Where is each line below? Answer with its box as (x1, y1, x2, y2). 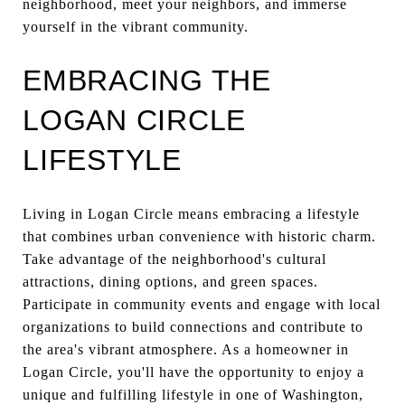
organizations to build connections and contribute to (23, 318, 363, 334)
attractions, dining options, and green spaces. (23, 273, 318, 289)
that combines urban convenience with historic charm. (23, 228, 376, 244)
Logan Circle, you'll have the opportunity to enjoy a (23, 363, 364, 380)
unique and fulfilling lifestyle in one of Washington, (23, 386, 363, 402)
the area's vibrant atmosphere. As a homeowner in (23, 341, 349, 357)
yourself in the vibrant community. (23, 18, 249, 34)
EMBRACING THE (23, 63, 271, 97)
